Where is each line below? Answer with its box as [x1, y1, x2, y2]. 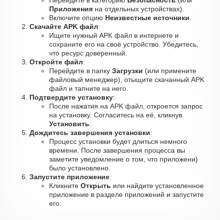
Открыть [81, 182, 111, 190]
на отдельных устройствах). [93, 5, 184, 13]
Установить [49, 120, 89, 128]
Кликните [49, 182, 81, 190]
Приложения [49, 5, 93, 13]
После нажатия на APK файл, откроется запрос [49, 102, 203, 110]
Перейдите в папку [49, 67, 112, 75]
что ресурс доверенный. [49, 49, 127, 57]
